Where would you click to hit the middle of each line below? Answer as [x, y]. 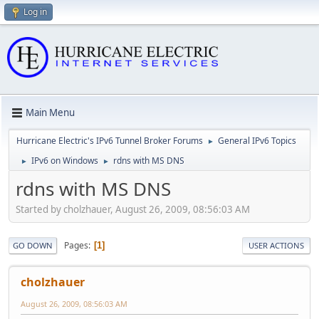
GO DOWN [33, 246]
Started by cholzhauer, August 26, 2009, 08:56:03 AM [133, 210]
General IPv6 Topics [257, 140]
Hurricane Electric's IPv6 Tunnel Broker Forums [110, 140]
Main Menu [50, 113]
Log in [35, 12]
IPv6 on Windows [65, 160]
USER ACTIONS [276, 246]
